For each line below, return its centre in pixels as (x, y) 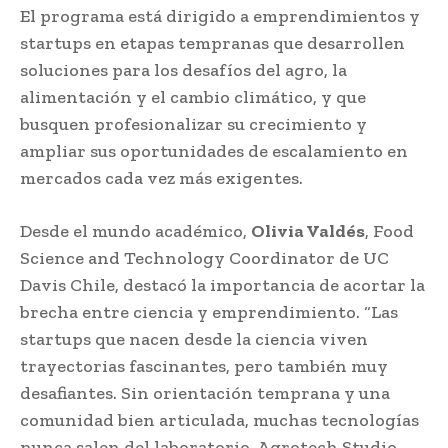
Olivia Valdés (308, 230)
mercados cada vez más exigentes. (161, 177)
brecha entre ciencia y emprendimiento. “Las (209, 311)
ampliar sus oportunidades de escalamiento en (214, 150)
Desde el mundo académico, (135, 230)
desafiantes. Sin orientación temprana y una (205, 392)
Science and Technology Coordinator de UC (204, 257)
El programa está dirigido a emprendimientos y (220, 15)
